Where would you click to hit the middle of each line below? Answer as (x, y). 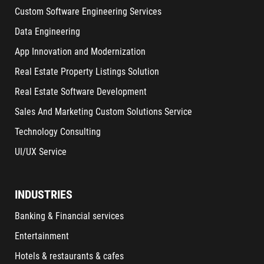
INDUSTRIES (44, 195)
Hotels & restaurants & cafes (69, 256)
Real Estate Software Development (81, 92)
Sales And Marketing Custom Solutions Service (103, 112)
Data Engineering (47, 32)
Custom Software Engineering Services (88, 12)
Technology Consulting (58, 132)
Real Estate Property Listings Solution (87, 72)
